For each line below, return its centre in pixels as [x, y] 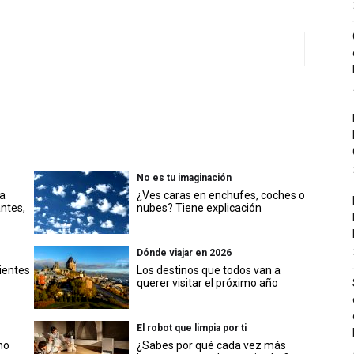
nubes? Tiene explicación [199, 208]
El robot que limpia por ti [192, 328]
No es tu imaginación [184, 178]
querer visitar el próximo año [207, 283]
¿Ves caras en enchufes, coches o [221, 196]
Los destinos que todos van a [209, 271]
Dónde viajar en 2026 [184, 253]
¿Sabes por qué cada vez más [211, 346]
